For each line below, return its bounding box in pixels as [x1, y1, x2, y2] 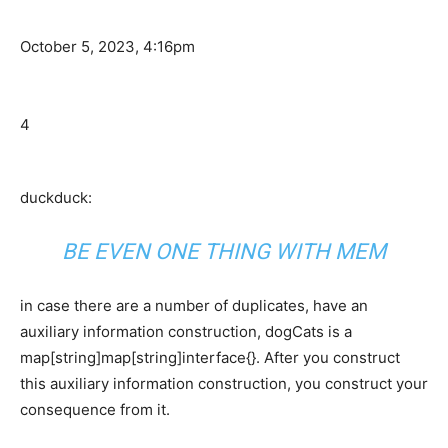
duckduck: [20, 188, 92, 208]
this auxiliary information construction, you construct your [20, 374, 428, 394]
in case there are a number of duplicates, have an [20, 296, 368, 316]
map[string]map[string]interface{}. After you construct [20, 348, 400, 368]
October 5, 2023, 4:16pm [20, 37, 195, 57]
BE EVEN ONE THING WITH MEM [62, 239, 386, 265]
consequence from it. [20, 400, 170, 420]
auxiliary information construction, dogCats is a [20, 322, 352, 342]
